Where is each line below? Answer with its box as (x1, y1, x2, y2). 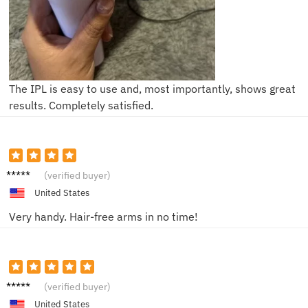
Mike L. (6, 164, 41, 179)
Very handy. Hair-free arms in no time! (9, 210, 198, 224)
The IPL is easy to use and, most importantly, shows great (9, 81, 296, 96)
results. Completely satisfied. (9, 98, 153, 112)
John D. (6, 276, 43, 291)
